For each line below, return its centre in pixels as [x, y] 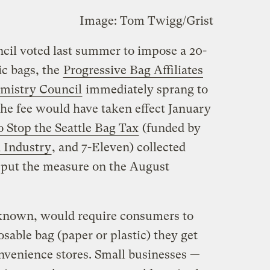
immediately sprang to [145, 89]
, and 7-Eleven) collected [118, 147]
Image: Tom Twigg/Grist [146, 20]
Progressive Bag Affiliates [133, 70]
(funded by [170, 128]
